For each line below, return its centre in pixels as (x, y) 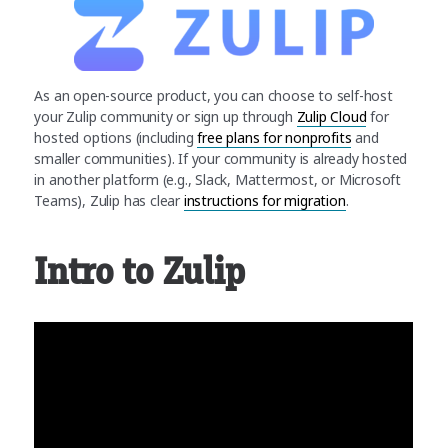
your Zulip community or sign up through (165, 116)
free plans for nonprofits (274, 137)
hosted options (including (116, 137)
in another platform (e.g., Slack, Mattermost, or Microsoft (218, 179)
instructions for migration (264, 200)
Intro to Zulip (139, 271)
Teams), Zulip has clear (109, 200)
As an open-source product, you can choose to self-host (213, 95)
